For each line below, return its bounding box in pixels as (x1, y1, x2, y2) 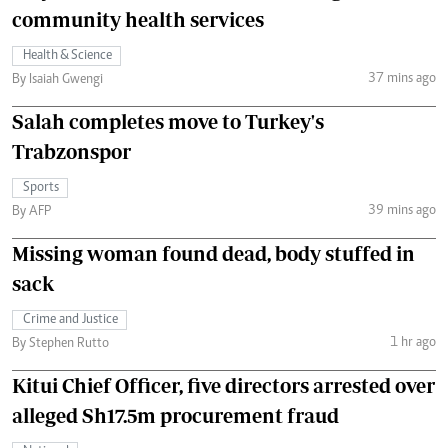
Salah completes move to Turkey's (12, 110, 324, 134)
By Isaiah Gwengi (12, 73, 103, 88)
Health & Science (23, 49, 112, 64)
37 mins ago (367, 71, 436, 86)
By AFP (12, 205, 51, 220)
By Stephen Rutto (12, 337, 109, 352)
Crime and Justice (23, 313, 118, 328)
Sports (23, 181, 59, 196)
